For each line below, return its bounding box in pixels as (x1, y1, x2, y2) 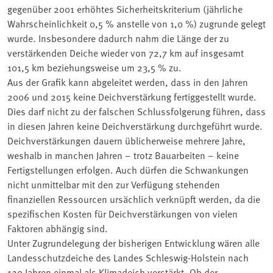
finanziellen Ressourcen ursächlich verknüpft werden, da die (7, 191, 260, 205)
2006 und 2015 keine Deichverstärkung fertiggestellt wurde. (7, 89, 257, 103)
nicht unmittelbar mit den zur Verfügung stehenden (7, 177, 220, 191)
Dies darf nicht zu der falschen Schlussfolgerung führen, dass (7, 104, 266, 118)
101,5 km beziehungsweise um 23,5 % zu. (7, 60, 182, 74)
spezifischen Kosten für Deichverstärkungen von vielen (7, 206, 238, 220)
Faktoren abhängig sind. (7, 221, 108, 235)
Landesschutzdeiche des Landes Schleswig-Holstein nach (7, 250, 249, 264)
